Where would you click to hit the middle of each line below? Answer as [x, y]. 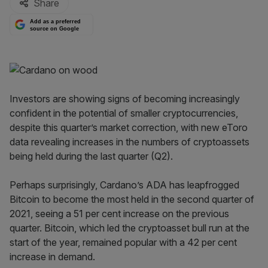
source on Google [55, 28]
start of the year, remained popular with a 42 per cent [123, 242]
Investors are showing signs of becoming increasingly [125, 99]
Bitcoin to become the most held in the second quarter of [132, 199]
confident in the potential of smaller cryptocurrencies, [124, 113]
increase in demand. [52, 257]
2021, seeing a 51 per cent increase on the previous [119, 214]
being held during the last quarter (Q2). [91, 156]
